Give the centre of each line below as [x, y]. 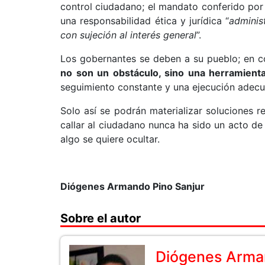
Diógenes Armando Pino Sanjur [132, 186]
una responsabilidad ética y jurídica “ [145, 21]
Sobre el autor [101, 218]
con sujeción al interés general [128, 35]
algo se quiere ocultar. [110, 139]
